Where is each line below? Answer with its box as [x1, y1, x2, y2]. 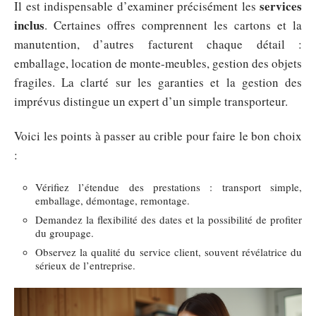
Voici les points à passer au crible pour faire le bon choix [14, 128, 302, 144]
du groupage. [35, 225, 94, 240]
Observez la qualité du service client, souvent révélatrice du [35, 244, 302, 259]
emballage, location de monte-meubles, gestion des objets [14, 54, 302, 71]
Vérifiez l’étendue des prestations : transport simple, [35, 179, 302, 194]
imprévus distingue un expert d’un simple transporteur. [14, 92, 288, 109]
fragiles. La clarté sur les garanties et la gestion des [14, 73, 302, 90]
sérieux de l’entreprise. [35, 257, 135, 272]
